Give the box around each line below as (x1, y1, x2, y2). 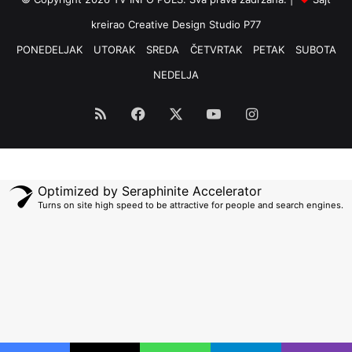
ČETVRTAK (189, 42, 242, 56)
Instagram (256, 104, 324, 121)
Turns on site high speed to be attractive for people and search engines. (37, 200, 343, 211)
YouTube (220, 104, 277, 121)
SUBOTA (295, 42, 336, 56)
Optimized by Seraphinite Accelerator (37, 183, 262, 200)
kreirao (91, 17, 128, 31)
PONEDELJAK (16, 42, 82, 56)
